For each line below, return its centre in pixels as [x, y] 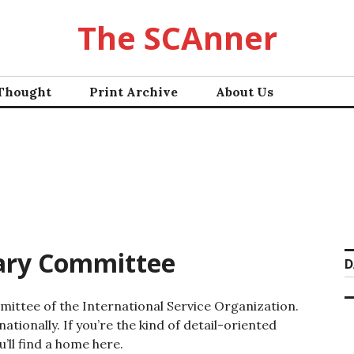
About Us [245, 92]
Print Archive [134, 92]
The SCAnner [177, 38]
